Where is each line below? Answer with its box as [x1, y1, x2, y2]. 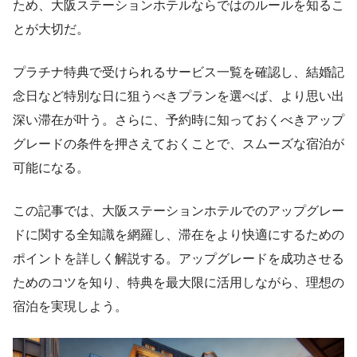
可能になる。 [13, 160, 89, 175]
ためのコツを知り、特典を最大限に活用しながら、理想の [13, 275, 344, 289]
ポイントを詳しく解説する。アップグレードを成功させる [13, 251, 344, 265]
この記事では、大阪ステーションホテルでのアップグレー [13, 203, 344, 218]
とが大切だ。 [13, 22, 89, 36]
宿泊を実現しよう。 [13, 299, 127, 313]
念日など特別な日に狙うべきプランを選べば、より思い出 [13, 88, 344, 103]
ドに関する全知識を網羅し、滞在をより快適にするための [13, 227, 344, 241]
